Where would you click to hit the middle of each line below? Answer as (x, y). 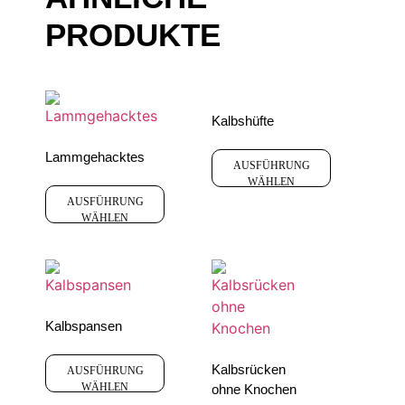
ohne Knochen (254, 390)
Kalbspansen (84, 326)
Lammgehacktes (95, 157)
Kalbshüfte (243, 121)
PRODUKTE (133, 34)
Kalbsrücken (249, 370)
